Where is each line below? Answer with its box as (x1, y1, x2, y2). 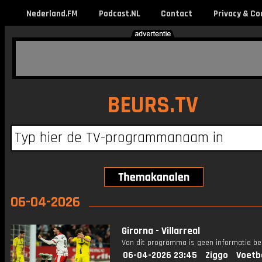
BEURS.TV (106, 91, 198, 120)
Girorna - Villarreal (122, 225, 200, 237)
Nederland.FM (26, 8, 78, 19)
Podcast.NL (98, 8, 140, 19)
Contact (160, 8, 192, 19)
